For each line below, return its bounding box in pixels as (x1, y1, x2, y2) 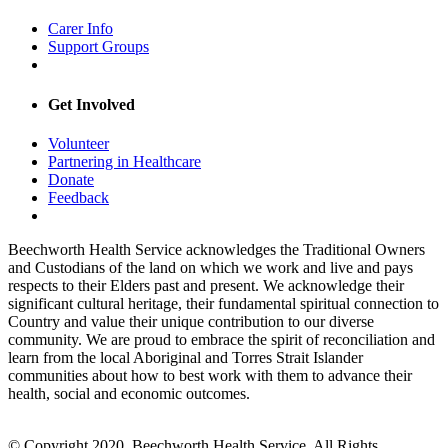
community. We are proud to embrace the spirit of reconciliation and (8, 330, 435, 348)
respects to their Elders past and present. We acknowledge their (8, 276, 404, 294)
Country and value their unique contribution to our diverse (8, 312, 374, 330)
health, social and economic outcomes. (8, 384, 250, 402)
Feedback (48, 188, 109, 206)
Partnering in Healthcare (48, 152, 201, 170)
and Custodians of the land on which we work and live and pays (8, 258, 413, 276)
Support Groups (48, 38, 149, 56)
